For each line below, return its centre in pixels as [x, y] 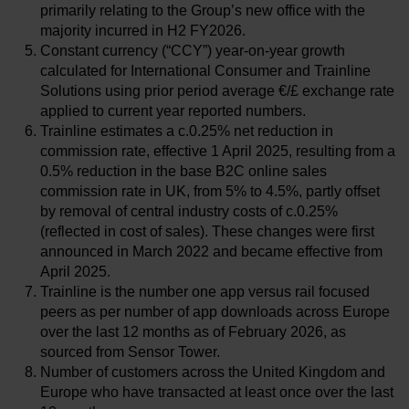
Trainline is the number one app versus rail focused [205, 292]
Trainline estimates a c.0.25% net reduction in [187, 131]
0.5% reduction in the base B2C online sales [184, 171]
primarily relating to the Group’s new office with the [203, 10]
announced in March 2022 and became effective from [211, 252]
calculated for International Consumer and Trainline [205, 71]
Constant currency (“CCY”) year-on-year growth [193, 51]
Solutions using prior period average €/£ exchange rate [217, 91]
